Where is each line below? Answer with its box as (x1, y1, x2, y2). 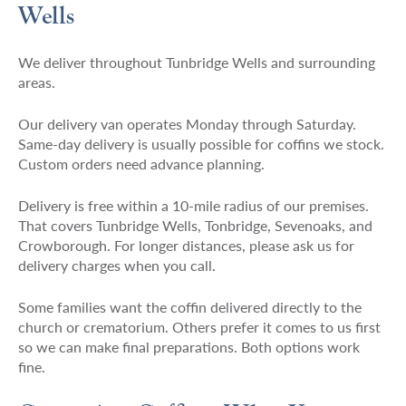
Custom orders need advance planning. (17, 152, 265, 174)
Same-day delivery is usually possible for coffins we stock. (17, 132, 384, 154)
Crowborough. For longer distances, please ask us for (17, 234, 354, 256)
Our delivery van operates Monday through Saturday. (17, 112, 356, 134)
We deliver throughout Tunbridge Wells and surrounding (17, 51, 375, 72)
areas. (17, 71, 55, 92)
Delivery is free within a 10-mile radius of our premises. (17, 194, 369, 216)
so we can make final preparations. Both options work (17, 335, 360, 357)
